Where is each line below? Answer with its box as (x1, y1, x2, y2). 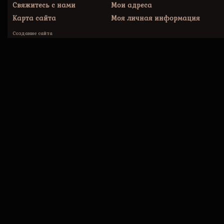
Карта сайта (12, 14, 56, 22)
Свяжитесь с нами (12, 1, 75, 9)
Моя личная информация (110, 14, 200, 22)
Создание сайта (12, 30, 52, 36)
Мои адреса (110, 1, 152, 9)
